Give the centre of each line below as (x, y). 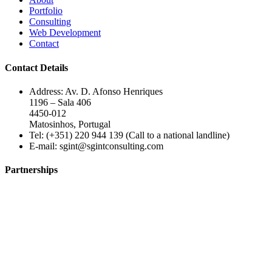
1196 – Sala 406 (60, 102)
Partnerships (31, 170)
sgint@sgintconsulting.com (111, 146)
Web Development (65, 33)
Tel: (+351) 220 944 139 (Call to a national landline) (129, 135)
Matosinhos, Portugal (70, 124)
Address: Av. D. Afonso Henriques (96, 91)
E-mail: (44, 146)
